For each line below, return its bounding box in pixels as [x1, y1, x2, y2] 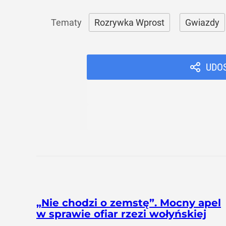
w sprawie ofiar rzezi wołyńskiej [36, 208, 206, 220]
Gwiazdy [185, 17, 219, 28]
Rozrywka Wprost [94, 17, 164, 28]
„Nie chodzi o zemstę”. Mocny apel [36, 197, 221, 209]
